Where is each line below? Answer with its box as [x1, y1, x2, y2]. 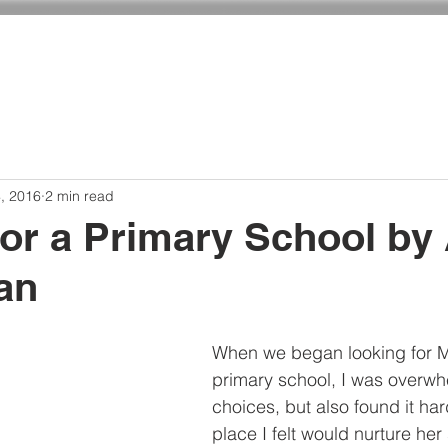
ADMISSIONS [53, 67, 143, 87]
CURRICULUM [192, 67, 284, 87]
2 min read [45, 186, 114, 205]
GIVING [354, 67, 402, 87]
